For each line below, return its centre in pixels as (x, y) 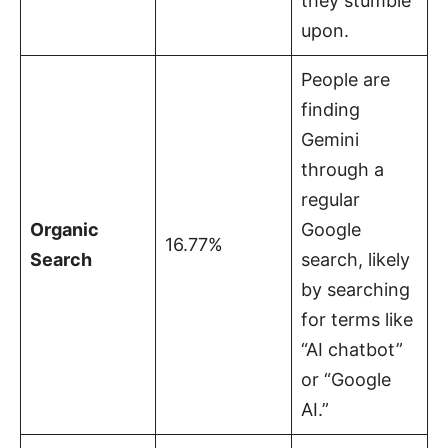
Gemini (330, 139)
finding (330, 109)
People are (345, 79)
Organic (64, 229)
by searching (355, 289)
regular (330, 199)
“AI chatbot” (352, 349)
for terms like (357, 319)
